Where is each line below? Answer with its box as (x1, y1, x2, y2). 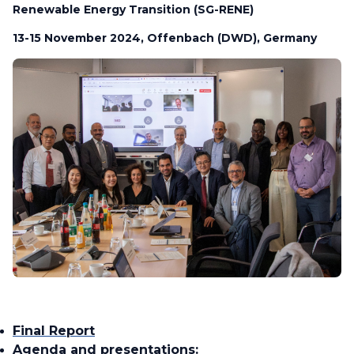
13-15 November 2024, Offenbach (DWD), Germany (13, 31, 317, 45)
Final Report (13, 323, 95, 339)
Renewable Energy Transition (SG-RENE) (13, 2, 254, 17)
